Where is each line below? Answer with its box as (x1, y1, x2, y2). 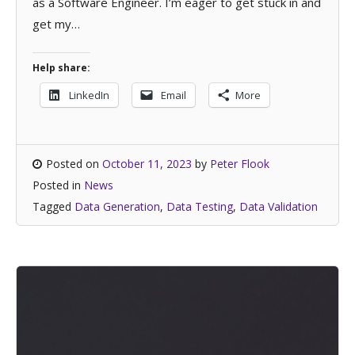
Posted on (46, 156, 102, 171)
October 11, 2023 (102, 156, 192, 171)
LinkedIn (69, 88, 109, 102)
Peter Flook (210, 156, 269, 171)
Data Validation (239, 199, 318, 214)
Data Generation (74, 199, 160, 214)
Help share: (32, 61, 90, 74)
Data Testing (166, 199, 233, 214)
